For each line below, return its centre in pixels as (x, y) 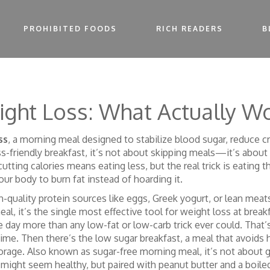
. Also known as (58, 251)
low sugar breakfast (138, 238)
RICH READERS (189, 29)
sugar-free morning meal (146, 251)
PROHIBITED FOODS (70, 29)
